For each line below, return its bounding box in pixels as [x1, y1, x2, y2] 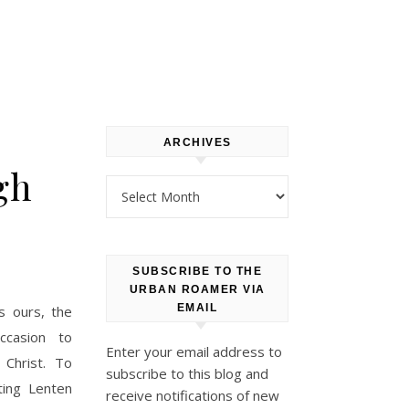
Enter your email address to [106, 342, 282, 361]
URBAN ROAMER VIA [129, 283, 266, 296]
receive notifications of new [106, 386, 279, 404]
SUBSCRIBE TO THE [132, 265, 262, 278]
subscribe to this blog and [106, 364, 268, 383]
